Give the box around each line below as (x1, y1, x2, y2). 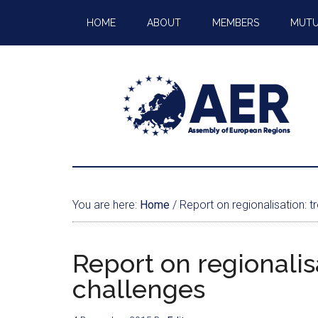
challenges (72, 274, 205, 304)
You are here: (72, 198, 140, 212)
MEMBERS (212, 17, 259, 28)
